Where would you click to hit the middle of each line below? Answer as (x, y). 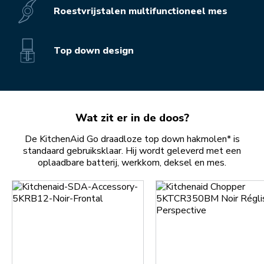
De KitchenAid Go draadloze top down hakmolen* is (132, 139)
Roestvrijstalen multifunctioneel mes (141, 11)
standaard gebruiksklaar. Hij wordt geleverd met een (132, 151)
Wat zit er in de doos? (132, 118)
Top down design (94, 50)
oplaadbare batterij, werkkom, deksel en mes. (132, 163)
